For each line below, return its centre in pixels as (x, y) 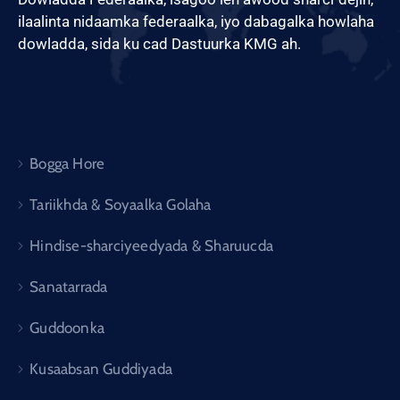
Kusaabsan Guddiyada (101, 368)
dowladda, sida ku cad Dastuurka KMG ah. (159, 43)
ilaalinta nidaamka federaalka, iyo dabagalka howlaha (196, 21)
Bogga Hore (67, 163)
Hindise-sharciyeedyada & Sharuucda (152, 245)
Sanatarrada (69, 286)
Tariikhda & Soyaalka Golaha (121, 204)
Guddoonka (67, 327)
